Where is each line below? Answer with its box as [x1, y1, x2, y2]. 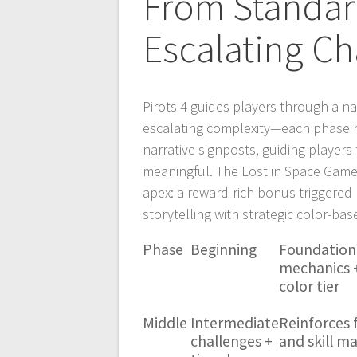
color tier [279, 276, 340, 296]
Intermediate [190, 312, 280, 332]
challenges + [190, 331, 273, 351]
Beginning [190, 239, 257, 259]
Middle [143, 312, 188, 332]
